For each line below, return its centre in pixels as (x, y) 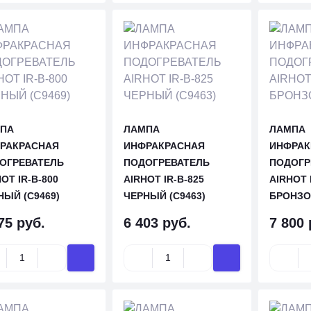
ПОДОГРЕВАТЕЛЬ (166, 162)
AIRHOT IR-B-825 (163, 179)
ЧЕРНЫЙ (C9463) (164, 196)
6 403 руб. (157, 223)
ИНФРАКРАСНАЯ (164, 146)
